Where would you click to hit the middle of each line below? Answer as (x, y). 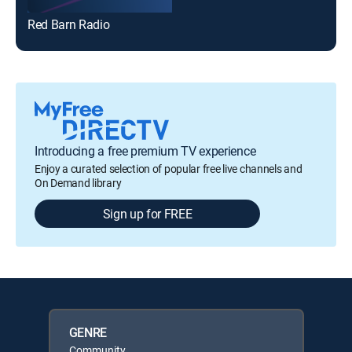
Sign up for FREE (147, 214)
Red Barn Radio (69, 25)
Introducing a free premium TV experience (145, 151)
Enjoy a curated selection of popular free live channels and (169, 169)
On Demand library (78, 183)
